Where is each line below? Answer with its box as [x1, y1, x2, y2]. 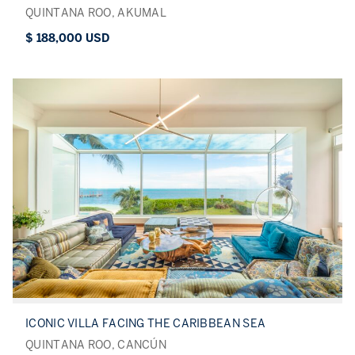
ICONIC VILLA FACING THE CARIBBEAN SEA [25, 317, 266, 331]
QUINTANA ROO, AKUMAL [25, 6, 166, 20]
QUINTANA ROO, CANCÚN [25, 338, 166, 353]
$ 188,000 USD [25, 31, 109, 45]
